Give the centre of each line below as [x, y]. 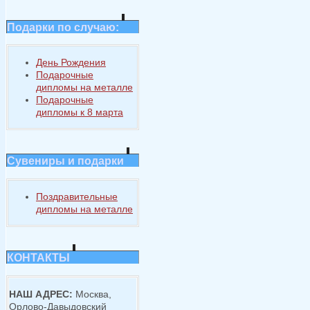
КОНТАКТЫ [38, 258]
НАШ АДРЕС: [41, 294]
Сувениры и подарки [65, 161]
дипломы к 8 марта [80, 112]
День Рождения [71, 63]
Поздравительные [77, 196]
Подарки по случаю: [64, 27]
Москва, [92, 294]
